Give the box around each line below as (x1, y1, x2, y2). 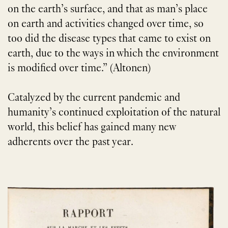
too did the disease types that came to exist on (8, 34, 211, 45)
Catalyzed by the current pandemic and (8, 93, 180, 104)
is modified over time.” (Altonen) (8, 63, 151, 75)
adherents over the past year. (8, 137, 133, 149)
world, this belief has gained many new (8, 122, 176, 134)
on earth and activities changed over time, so (8, 19, 204, 31)
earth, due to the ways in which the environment (8, 48, 219, 60)
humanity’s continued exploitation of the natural (8, 107, 220, 119)
